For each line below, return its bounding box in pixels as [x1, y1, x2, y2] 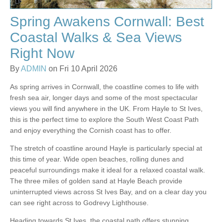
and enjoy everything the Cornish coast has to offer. [10, 126, 171, 135]
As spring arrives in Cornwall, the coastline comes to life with [10, 83, 199, 91]
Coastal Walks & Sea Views [10, 30, 182, 46]
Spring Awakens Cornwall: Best [10, 14, 204, 30]
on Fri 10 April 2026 [47, 64, 117, 73]
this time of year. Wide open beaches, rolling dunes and [10, 155, 184, 164]
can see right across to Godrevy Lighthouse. [10, 199, 149, 207]
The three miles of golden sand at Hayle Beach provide [10, 177, 182, 185]
